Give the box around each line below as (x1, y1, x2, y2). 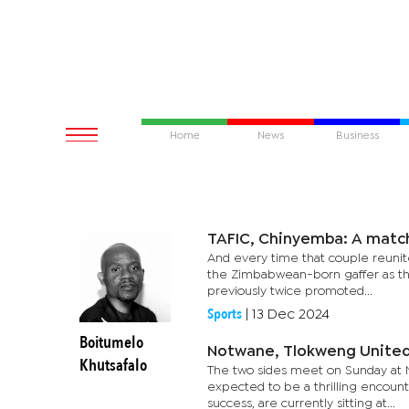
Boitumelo (79, 331, 143, 354)
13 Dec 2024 (252, 309, 330, 320)
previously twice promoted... (207, 286, 372, 297)
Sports (207, 304, 242, 324)
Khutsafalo (79, 354, 147, 377)
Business (335, 131, 379, 141)
